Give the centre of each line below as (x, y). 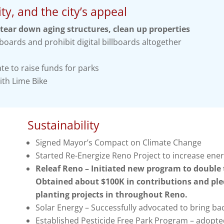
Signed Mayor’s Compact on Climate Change (118, 143)
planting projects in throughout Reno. (111, 195)
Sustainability (63, 125)
